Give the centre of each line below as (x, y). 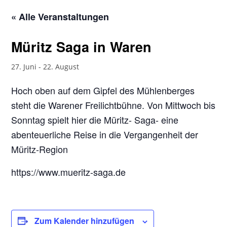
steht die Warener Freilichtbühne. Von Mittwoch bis (113, 105)
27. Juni (24, 67)
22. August (61, 67)
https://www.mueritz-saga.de (69, 172)
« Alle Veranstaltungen (60, 17)
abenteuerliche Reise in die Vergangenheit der (105, 134)
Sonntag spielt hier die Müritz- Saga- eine (95, 120)
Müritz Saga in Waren (82, 47)
